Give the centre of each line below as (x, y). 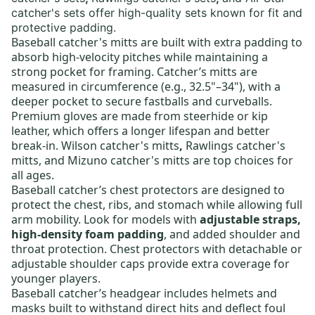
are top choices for (242, 161)
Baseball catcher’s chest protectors (105, 190)
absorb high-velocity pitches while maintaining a (140, 57)
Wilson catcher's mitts (120, 146)
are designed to (242, 190)
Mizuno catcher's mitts (129, 161)
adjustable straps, (250, 220)
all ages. (34, 175)
